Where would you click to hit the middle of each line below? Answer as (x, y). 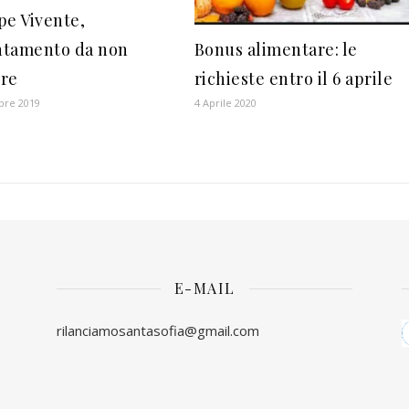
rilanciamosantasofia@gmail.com (158, 331)
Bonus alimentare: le (276, 50)
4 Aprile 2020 (225, 103)
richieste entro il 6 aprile (294, 79)
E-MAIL (204, 288)
